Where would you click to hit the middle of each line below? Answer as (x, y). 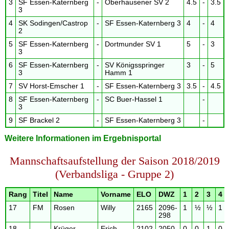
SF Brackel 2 (39, 121)
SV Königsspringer (134, 65)
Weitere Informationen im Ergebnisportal (83, 139)
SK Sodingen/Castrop (53, 24)
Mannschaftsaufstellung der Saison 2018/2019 (114, 161)
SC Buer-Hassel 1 (133, 100)
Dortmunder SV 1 (133, 44)
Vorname (116, 195)
